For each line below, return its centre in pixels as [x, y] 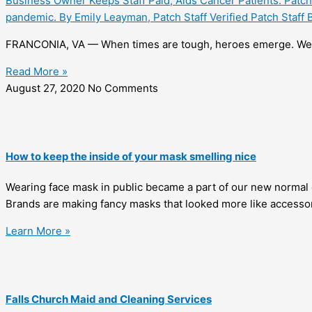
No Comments [123, 88]
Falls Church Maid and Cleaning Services [109, 299]
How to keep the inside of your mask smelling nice [131, 157]
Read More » [37, 72]
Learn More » [38, 231]
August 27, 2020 [47, 88]
